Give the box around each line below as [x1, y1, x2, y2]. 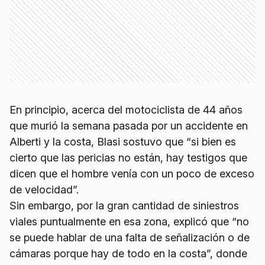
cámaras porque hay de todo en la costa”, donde [9, 247, 247, 260]
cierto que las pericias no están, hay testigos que [9, 151, 247, 164]
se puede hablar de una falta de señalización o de [9, 231, 250, 244]
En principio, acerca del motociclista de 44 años [9, 103, 243, 116]
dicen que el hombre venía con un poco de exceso [9, 167, 254, 180]
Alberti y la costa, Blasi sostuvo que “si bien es [9, 135, 236, 148]
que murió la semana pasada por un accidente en [9, 119, 248, 132]
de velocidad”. [9, 183, 79, 196]
